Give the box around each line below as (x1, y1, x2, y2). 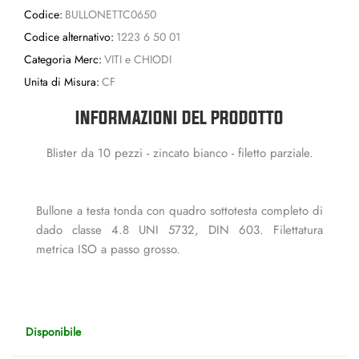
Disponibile (26, 323, 81, 340)
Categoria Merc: (24, 50, 102, 67)
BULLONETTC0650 (64, 6, 156, 22)
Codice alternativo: (24, 28, 114, 45)
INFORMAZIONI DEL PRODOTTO (75, 107, 284, 127)
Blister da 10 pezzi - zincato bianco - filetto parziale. (46, 143, 313, 162)
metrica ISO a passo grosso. (36, 240, 180, 258)
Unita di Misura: (24, 73, 99, 90)
